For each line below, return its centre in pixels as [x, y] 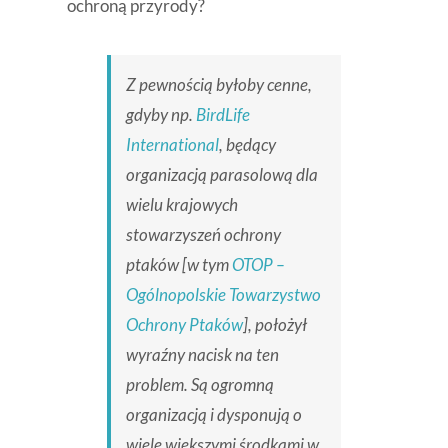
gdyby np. [160, 115]
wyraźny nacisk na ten [202, 355]
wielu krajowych [181, 205]
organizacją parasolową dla [221, 175]
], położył [274, 325]
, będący [247, 145]
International [172, 145]
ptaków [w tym [178, 265]
